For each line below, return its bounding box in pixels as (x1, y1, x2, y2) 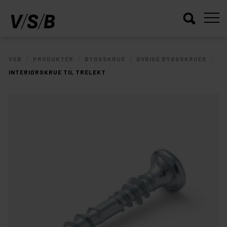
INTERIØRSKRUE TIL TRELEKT (9, 68, 106, 75)
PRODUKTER (33, 55, 73, 62)
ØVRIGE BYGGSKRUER (136, 55, 207, 62)
